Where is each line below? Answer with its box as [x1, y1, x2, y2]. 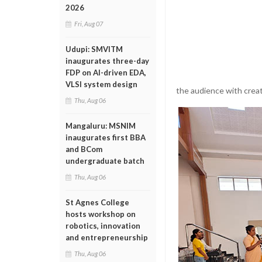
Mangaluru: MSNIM [65, 121, 136, 130]
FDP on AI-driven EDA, [65, 68, 146, 77]
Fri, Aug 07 [74, 20, 103, 27]
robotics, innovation [65, 221, 140, 230]
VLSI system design [65, 80, 137, 89]
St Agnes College [65, 198, 129, 207]
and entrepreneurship [65, 233, 148, 242]
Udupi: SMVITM [65, 44, 123, 54]
